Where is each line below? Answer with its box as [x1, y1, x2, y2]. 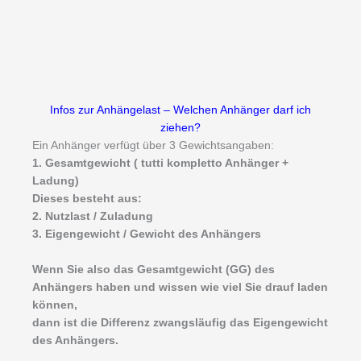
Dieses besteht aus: [32, 193, 142, 205]
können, [32, 299, 77, 312]
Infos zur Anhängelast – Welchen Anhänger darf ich [50, 104, 311, 117]
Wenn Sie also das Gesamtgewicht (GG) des [32, 263, 275, 276]
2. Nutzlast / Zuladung [32, 210, 153, 223]
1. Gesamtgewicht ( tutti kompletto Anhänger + [32, 157, 288, 170]
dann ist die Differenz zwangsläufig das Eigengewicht [32, 317, 328, 330]
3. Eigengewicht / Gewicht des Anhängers [32, 228, 261, 241]
